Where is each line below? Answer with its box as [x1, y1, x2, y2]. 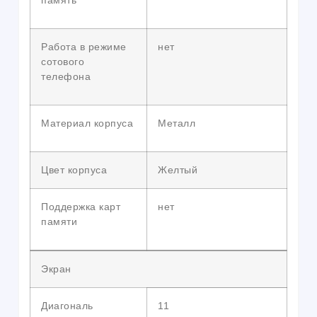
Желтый [158, 164, 197, 176]
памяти [41, 216, 77, 228]
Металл [158, 117, 195, 129]
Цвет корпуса [41, 164, 107, 176]
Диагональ [41, 300, 93, 312]
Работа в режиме [41, 41, 127, 53]
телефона [41, 71, 91, 83]
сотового [41, 56, 84, 68]
